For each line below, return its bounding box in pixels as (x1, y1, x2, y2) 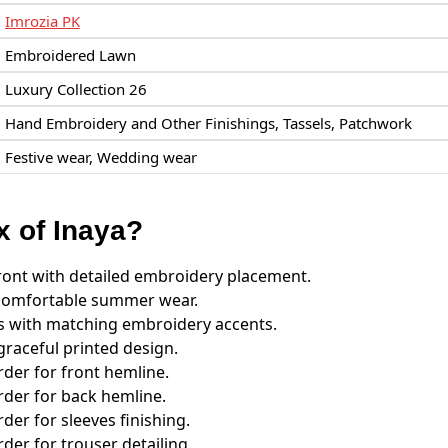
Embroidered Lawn (4, 44, 136, 65)
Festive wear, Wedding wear (4, 146, 197, 167)
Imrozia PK (4, 10, 80, 31)
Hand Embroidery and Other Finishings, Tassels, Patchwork (4, 112, 412, 133)
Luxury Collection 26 (4, 78, 147, 99)
